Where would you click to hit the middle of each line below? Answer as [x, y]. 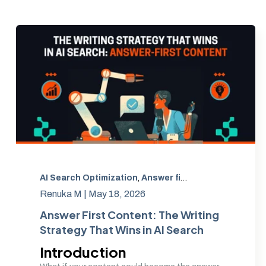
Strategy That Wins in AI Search [122, 229]
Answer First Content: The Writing [129, 215]
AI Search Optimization [89, 178]
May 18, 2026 [117, 194]
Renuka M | [64, 194]
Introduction [83, 252]
